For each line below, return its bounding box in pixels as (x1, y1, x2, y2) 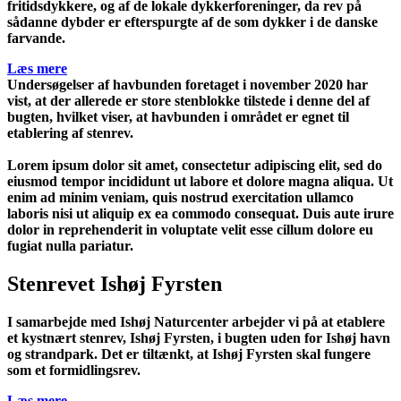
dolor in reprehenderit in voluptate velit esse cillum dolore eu (7, 221, 373, 237)
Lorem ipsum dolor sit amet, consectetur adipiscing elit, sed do (7, 157, 382, 173)
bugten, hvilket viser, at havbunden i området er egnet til (7, 108, 349, 124)
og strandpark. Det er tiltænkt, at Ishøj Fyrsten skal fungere (7, 346, 371, 362)
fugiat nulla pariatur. (7, 237, 133, 253)
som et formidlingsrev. (7, 362, 141, 378)
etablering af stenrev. (7, 124, 133, 141)
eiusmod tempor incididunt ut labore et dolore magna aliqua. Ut (7, 173, 393, 189)
